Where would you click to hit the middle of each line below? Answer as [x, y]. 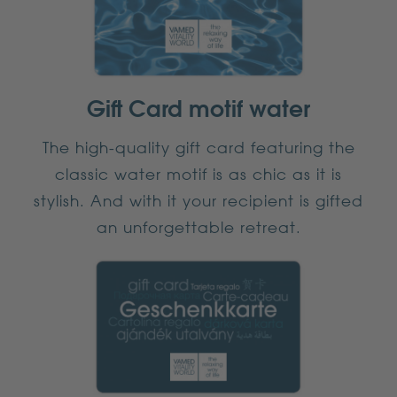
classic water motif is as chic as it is [198, 173]
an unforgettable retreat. [198, 226]
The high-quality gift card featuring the [198, 147]
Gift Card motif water [198, 108]
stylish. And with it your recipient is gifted [198, 200]
